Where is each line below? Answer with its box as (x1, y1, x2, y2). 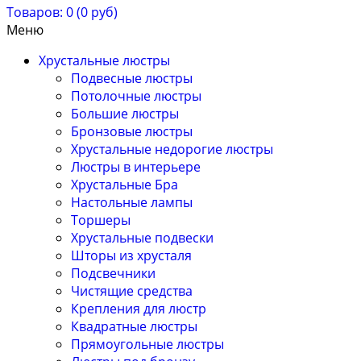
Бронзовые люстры (71, 122, 193, 141)
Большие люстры (71, 105, 179, 123)
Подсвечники (71, 264, 156, 283)
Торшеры (71, 211, 131, 230)
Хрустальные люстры (39, 52, 170, 70)
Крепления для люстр (71, 300, 206, 318)
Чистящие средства (71, 282, 193, 301)
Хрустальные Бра (71, 176, 178, 194)
